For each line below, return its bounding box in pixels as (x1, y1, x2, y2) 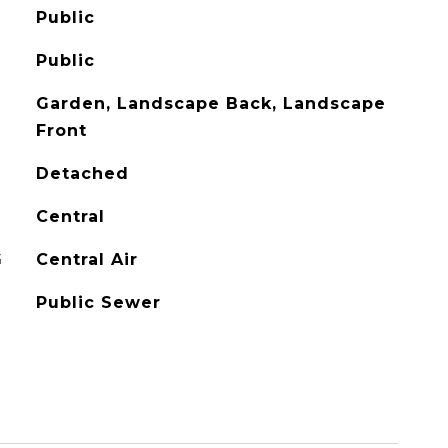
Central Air (35, 250, 138, 269)
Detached (35, 164, 129, 183)
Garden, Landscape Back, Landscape (35, 94, 386, 113)
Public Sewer (35, 293, 161, 312)
